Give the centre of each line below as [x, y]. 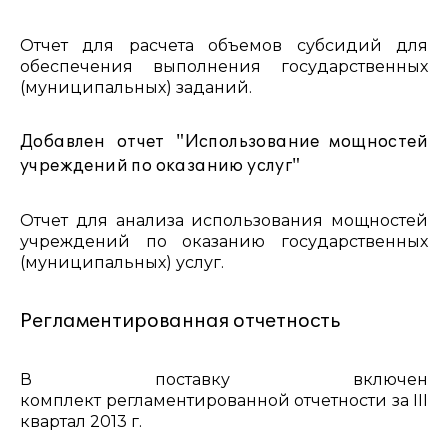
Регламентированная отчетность [180, 321]
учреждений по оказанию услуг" [160, 166]
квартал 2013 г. [83, 421]
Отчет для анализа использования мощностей [224, 220]
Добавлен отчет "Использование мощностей [224, 142]
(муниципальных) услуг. [122, 262]
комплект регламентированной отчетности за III [224, 400]
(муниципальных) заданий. [136, 87]
